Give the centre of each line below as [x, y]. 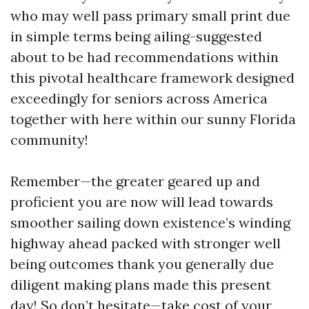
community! [49, 140]
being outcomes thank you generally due [142, 264]
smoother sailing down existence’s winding [150, 222]
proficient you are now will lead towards [142, 202]
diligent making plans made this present [141, 285]
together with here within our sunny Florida [153, 119]
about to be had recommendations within [144, 57]
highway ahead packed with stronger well [146, 243]
